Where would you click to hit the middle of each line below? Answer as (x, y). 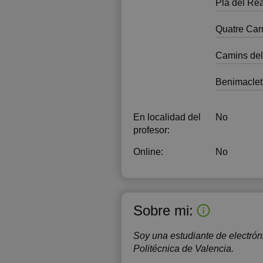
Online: (148, 152)
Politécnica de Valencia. (183, 249)
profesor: (151, 130)
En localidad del (167, 117)
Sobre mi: (163, 210)
